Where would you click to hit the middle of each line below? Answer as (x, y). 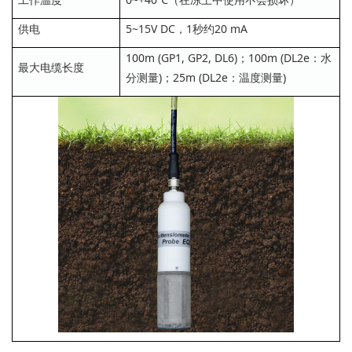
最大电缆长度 (51, 67)
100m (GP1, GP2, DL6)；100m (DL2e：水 (229, 57)
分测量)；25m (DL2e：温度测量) (206, 77)
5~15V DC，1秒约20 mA (187, 28)
